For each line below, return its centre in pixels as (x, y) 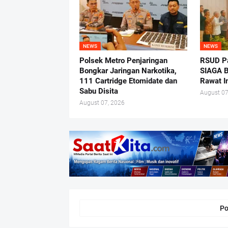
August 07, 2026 (102, 103)
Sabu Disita (98, 91)
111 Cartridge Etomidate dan (128, 81)
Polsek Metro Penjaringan (123, 60)
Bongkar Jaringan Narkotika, (128, 70)
